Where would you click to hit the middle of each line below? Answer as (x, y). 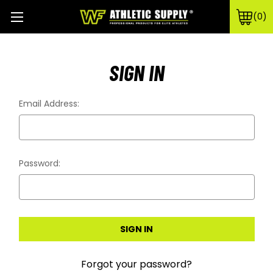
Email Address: (49, 104)
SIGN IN (136, 72)
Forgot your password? (136, 264)
